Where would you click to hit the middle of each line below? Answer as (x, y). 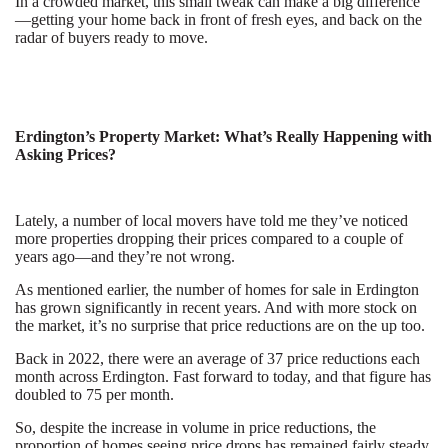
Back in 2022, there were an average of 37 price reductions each (217, 358)
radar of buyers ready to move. (111, 37)
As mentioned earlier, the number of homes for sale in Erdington (217, 289)
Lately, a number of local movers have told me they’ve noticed (211, 220)
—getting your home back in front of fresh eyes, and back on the (218, 19)
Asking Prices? (65, 154)
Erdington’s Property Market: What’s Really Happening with (223, 136)
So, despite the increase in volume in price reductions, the (195, 427)
